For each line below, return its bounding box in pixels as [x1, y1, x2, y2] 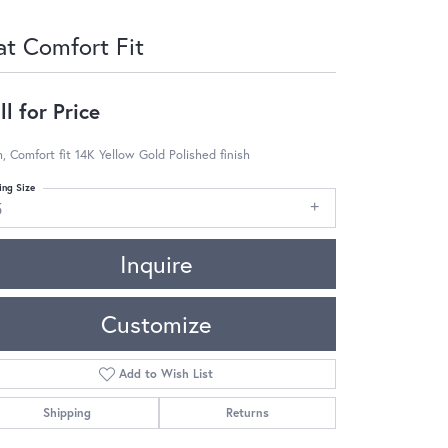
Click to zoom [230, 416, 303, 434]
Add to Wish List [119, 365, 214, 381]
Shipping [43, 404, 92, 420]
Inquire [120, 247, 192, 280]
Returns [225, 404, 269, 420]
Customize [101, 307, 211, 340]
